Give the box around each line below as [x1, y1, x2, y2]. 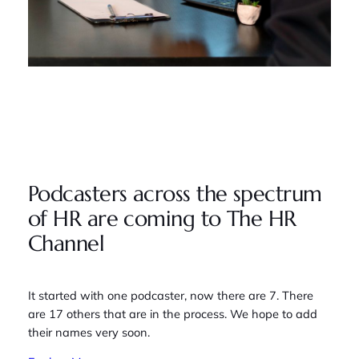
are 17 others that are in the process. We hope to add [27, 305, 317, 321]
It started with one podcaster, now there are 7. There [27, 287, 313, 303]
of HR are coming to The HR [27, 204, 296, 232]
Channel [27, 229, 105, 257]
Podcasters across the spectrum [27, 179, 322, 208]
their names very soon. [27, 324, 150, 340]
